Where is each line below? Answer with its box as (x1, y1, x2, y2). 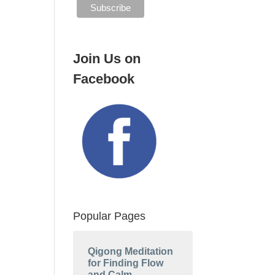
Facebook (73, 71, 135, 87)
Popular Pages (73, 209, 146, 222)
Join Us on (73, 50, 141, 66)
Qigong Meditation (88, 246, 174, 257)
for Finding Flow (88, 257, 164, 268)
